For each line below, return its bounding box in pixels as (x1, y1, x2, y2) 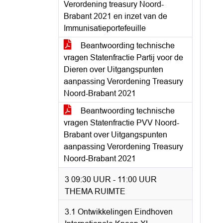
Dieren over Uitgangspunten (64, 65, 163, 74)
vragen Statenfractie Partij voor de (64, 53, 183, 62)
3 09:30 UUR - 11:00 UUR (65, 175, 157, 184)
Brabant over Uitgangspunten (64, 130, 167, 139)
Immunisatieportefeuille (64, 24, 146, 32)
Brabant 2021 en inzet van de (64, 12, 167, 20)
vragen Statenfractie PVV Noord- (64, 118, 179, 127)
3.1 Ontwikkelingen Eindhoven (65, 208, 173, 216)
